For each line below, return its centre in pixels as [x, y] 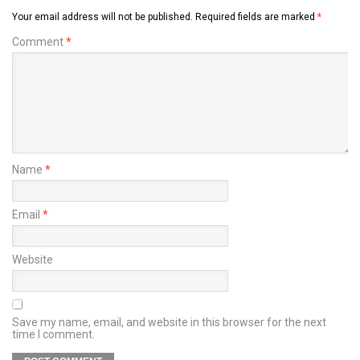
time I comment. [53, 335]
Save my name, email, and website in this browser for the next [169, 323]
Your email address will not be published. [102, 17]
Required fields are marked [256, 17]
